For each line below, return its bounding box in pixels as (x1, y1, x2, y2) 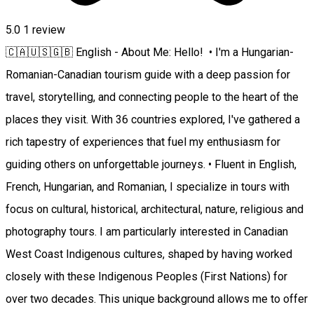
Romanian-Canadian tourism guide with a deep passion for (6, 68, 290, 82)
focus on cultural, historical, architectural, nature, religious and (6, 203, 303, 217)
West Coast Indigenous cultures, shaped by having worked (6, 247, 292, 261)
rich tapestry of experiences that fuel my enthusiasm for (6, 135, 280, 149)
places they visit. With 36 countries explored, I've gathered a (6, 113, 300, 127)
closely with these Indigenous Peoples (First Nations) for (6, 270, 287, 284)
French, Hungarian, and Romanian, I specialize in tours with (6, 180, 289, 194)
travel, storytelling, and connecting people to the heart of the (6, 90, 299, 104)
